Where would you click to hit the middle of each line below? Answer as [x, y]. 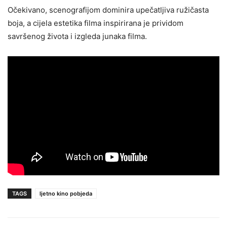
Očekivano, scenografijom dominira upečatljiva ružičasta [108, 10]
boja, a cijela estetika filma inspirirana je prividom [96, 23]
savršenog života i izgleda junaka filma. [77, 36]
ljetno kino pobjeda [66, 194]
